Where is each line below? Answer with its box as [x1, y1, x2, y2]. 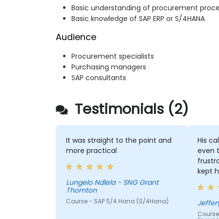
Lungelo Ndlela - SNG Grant [66, 177, 158, 188]
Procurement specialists [71, 51, 154, 62]
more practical [66, 146, 117, 156]
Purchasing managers [71, 62, 146, 72]
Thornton [66, 185, 97, 196]
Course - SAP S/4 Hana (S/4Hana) [66, 197, 169, 206]
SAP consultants [71, 73, 126, 83]
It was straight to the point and [66, 135, 172, 146]
